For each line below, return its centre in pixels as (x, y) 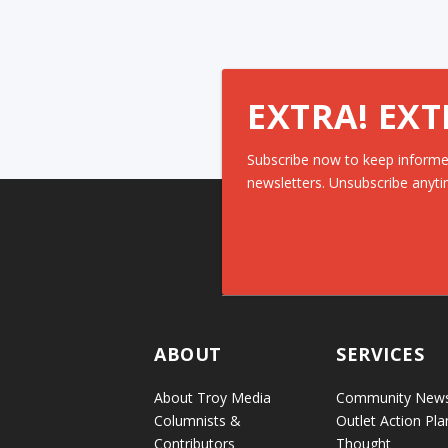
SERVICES (380, 353)
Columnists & (198, 420)
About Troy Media (213, 397)
